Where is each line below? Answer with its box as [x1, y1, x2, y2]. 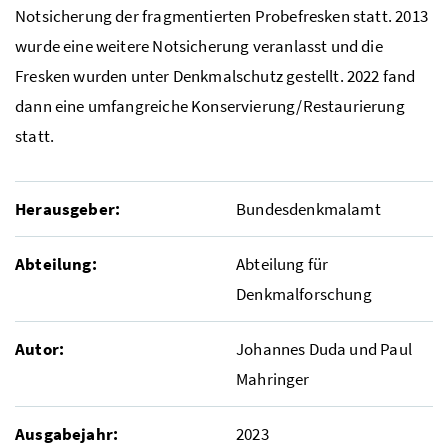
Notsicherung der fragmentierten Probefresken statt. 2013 [15, 4, 428, 27]
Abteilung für [236, 252, 329, 275]
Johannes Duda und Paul [236, 337, 412, 360]
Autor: [15, 337, 65, 360]
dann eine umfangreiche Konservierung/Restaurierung [15, 94, 405, 117]
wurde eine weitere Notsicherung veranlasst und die [15, 34, 383, 57]
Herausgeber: [15, 197, 121, 220]
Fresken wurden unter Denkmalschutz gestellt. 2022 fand [15, 64, 416, 87]
